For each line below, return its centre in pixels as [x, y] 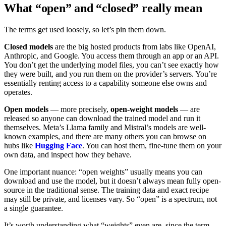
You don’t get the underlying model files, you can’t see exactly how [111, 65]
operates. [18, 92]
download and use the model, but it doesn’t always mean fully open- [112, 181]
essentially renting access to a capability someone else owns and [105, 83]
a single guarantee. [34, 208]
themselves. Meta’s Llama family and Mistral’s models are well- [105, 127]
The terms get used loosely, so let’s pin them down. [85, 29]
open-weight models [144, 109]
